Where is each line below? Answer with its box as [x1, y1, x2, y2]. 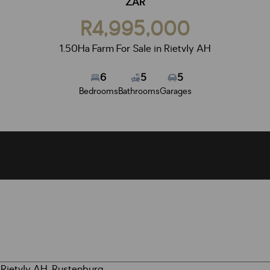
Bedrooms [78, 86, 118, 97]
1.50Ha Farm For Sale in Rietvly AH [59, 42, 211, 55]
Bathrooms [118, 86, 160, 97]
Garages [159, 86, 192, 97]
